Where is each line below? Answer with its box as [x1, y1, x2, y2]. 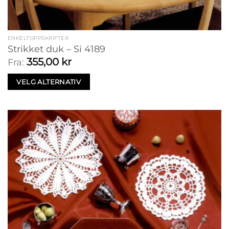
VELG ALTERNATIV [16, 77, 81, 86]
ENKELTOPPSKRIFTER [7, 35, 69, 42]
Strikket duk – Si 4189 [7, 43, 105, 55]
